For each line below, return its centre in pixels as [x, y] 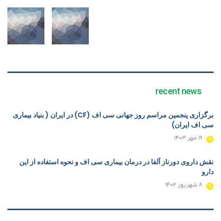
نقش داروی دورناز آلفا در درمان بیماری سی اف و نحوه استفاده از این [116, 162]
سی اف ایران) [193, 125]
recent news [178, 92]
